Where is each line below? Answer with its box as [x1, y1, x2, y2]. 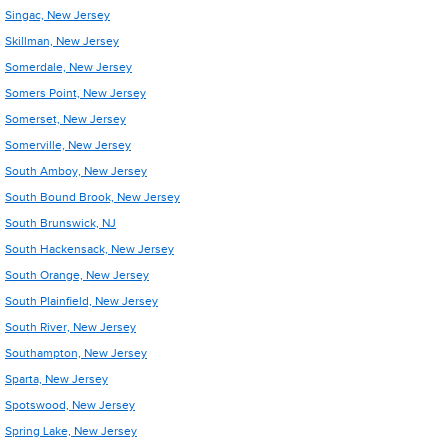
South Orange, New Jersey [5, 268, 149, 282]
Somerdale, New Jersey [5, 60, 132, 74]
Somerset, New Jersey [5, 112, 126, 126]
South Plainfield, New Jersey [5, 294, 158, 308]
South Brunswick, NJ [5, 216, 116, 230]
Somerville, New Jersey [5, 138, 131, 152]
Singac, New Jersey [5, 8, 110, 22]
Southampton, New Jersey [5, 346, 147, 360]
